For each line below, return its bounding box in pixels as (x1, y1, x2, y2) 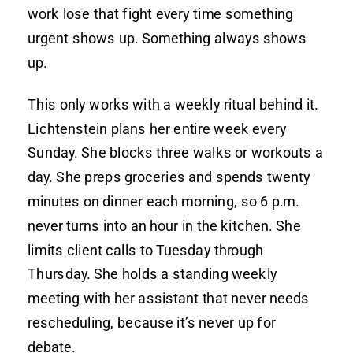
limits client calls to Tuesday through (28, 241, 263, 258)
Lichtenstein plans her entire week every (28, 120, 287, 137)
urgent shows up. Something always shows (28, 29, 307, 46)
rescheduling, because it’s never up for (28, 314, 276, 331)
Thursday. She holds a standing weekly (28, 265, 277, 282)
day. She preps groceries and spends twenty (28, 168, 310, 185)
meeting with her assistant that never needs (28, 289, 310, 307)
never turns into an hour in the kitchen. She (28, 217, 301, 234)
